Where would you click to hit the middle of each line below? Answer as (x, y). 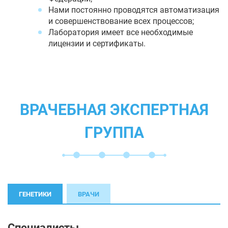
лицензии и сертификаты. (97, 43)
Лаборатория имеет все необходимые (121, 32)
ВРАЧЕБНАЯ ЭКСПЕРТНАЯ (114, 109)
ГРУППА (114, 132)
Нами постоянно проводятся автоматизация (134, 10)
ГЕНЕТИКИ (35, 194)
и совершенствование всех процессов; (121, 21)
